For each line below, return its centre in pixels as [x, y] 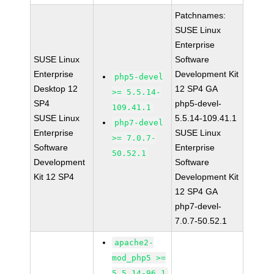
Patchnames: [201, 15]
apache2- [134, 243]
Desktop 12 [56, 89]
